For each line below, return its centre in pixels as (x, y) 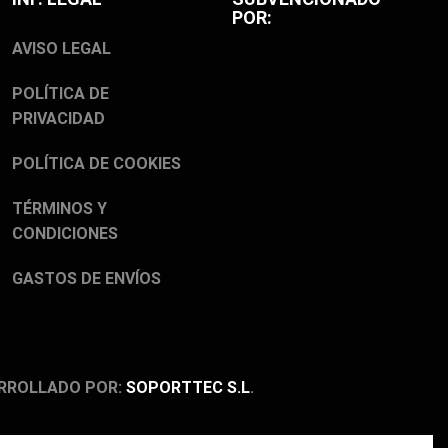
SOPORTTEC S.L (187, 388)
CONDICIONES (65, 233)
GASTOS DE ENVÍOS (86, 278)
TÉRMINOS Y (59, 208)
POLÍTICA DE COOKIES (96, 163)
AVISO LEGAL (61, 48)
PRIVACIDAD (58, 118)
